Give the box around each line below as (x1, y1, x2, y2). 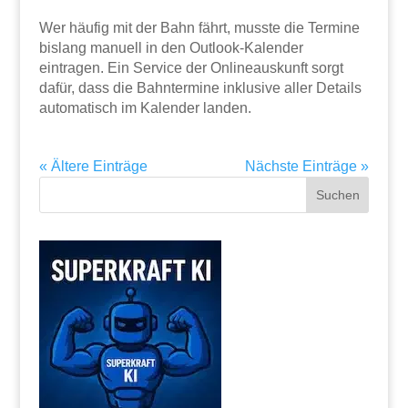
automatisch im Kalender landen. (38, 99, 251, 116)
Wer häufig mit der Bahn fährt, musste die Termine (38, 19, 360, 36)
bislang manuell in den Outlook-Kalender (38, 39, 303, 56)
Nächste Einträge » (245, 158, 370, 174)
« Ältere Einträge (38, 158, 148, 174)
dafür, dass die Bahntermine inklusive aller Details (38, 79, 362, 96)
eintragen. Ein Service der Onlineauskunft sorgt (38, 59, 343, 76)
